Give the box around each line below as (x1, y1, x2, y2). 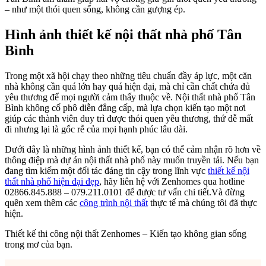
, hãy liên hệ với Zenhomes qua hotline (99, 176, 245, 186)
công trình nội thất (80, 197, 148, 208)
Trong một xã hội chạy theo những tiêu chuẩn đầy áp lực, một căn (5, 70, 252, 81)
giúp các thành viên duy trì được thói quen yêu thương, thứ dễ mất (5, 113, 253, 123)
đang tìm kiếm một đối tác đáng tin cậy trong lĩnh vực (5, 165, 208, 176)
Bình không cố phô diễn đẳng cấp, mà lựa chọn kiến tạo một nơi (5, 102, 246, 113)
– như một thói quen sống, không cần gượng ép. (5, 4, 185, 15)
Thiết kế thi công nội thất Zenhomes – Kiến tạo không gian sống (5, 228, 246, 239)
